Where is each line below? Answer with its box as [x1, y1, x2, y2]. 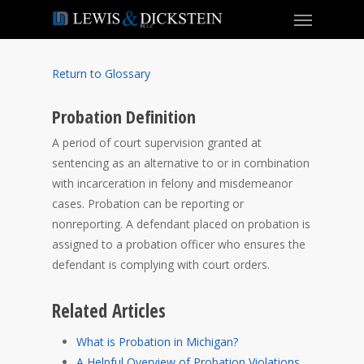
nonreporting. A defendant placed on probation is [52, 216, 310, 232]
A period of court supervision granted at [52, 135, 262, 150]
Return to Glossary [52, 66, 150, 81]
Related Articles [52, 298, 166, 323]
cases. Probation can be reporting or [52, 196, 244, 211]
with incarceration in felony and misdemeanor [52, 175, 292, 191]
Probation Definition [52, 104, 196, 128]
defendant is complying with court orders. [52, 257, 270, 272]
